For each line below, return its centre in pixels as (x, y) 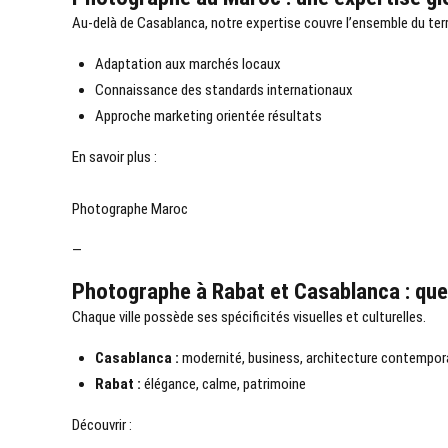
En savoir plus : (114, 157)
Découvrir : (102, 425)
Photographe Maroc (130, 209)
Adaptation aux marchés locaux (187, 64)
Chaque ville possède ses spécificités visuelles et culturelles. (249, 317)
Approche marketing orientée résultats (208, 116)
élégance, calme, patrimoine (223, 384)
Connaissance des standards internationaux (223, 90)
